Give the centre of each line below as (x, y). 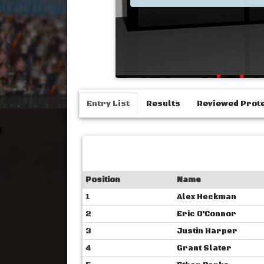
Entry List (108, 104)
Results (164, 104)
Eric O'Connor (206, 214)
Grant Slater (204, 248)
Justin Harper (207, 231)
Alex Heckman (206, 197)
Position (103, 180)
